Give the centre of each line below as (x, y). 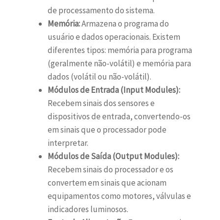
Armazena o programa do (124, 24)
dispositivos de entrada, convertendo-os (119, 117)
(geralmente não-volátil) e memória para (119, 64)
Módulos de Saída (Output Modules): (113, 156)
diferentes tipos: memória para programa (120, 50)
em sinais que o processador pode (107, 130)
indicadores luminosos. (88, 209)
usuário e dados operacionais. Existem (114, 37)
